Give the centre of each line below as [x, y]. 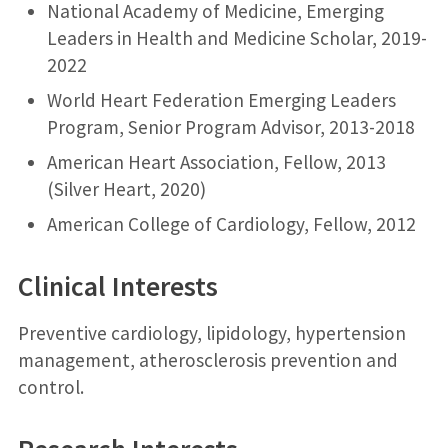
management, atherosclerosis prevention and [207, 359]
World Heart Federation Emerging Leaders [221, 99]
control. [50, 386]
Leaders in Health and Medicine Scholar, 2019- [236, 37]
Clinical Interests [117, 286]
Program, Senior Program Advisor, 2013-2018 [230, 126]
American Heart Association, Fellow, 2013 [216, 161]
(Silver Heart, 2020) [126, 188]
